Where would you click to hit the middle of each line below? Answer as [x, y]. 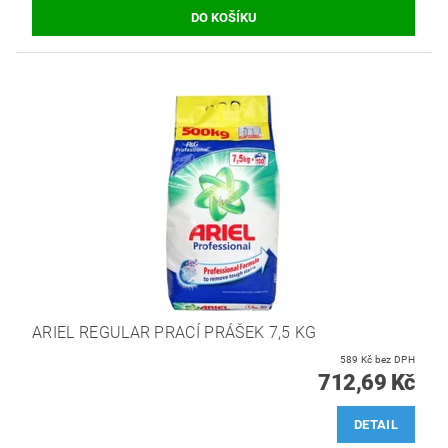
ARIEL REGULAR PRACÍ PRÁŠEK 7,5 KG [174, 332]
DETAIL [376, 424]
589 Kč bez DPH [394, 359]
